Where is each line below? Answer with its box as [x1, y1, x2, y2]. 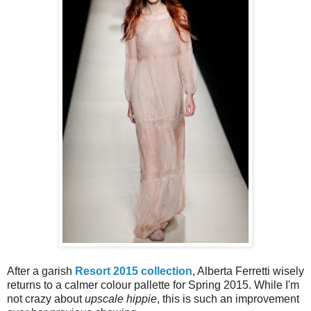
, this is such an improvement [157, 292, 299, 305]
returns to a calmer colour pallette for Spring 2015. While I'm [7, 278, 299, 291]
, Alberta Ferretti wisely [192, 264, 304, 277]
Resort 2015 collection [75, 264, 192, 277]
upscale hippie [85, 292, 157, 305]
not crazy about [7, 292, 85, 305]
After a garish [7, 264, 75, 277]
